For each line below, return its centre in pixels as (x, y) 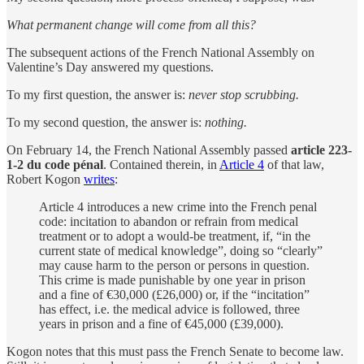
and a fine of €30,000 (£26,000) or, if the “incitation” (174, 294)
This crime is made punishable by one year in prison (172, 279)
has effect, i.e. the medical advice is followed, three (169, 309)
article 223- (321, 149)
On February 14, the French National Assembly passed (149, 149)
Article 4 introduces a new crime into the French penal (178, 206)
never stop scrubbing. (244, 94)
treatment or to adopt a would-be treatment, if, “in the (175, 236)
